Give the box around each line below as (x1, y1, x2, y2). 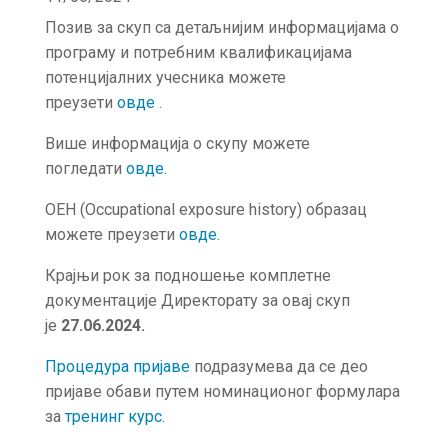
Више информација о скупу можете (44, 134, 310, 153)
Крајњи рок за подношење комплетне (44, 266, 331, 285)
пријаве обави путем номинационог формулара (44, 382, 400, 401)
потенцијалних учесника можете (44, 68, 286, 87)
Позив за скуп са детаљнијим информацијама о (44, 18, 399, 37)
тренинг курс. (64, 407, 165, 426)
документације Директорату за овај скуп (44, 291, 350, 310)
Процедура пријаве (44, 357, 190, 376)
